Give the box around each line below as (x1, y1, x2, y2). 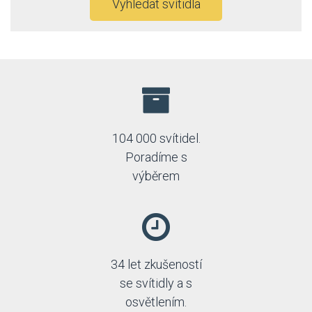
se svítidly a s (120, 276, 192, 290)
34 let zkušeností (110, 257, 202, 272)
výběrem (132, 169, 180, 183)
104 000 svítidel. (111, 131, 201, 146)
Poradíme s (125, 150, 187, 164)
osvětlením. (125, 295, 187, 309)
